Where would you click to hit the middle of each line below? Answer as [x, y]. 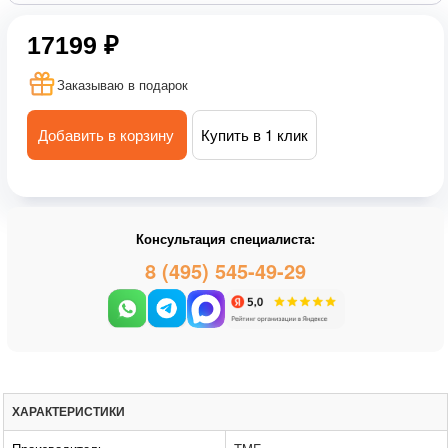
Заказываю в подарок [122, 84]
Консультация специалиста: [225, 239]
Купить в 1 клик [254, 134]
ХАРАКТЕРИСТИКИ [68, 412]
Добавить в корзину [106, 134]
